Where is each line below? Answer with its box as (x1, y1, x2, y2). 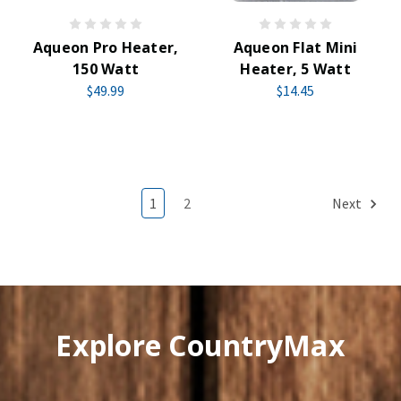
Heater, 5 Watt (240, 59, 351, 79)
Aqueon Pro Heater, (32, 38, 179, 57)
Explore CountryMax (55, 326, 346, 365)
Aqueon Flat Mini (233, 38, 358, 57)
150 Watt (73, 59, 139, 79)
